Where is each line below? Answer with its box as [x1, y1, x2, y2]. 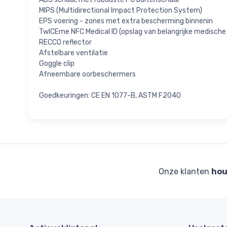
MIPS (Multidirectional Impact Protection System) [39, 6, 202, 15]
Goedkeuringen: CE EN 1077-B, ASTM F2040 [39, 91, 181, 100]
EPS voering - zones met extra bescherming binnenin [39, 17, 213, 26]
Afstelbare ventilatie [39, 49, 108, 58]
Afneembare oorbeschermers [39, 70, 136, 79]
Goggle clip [39, 59, 74, 68]
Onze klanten [158, 167, 211, 177]
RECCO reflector [39, 38, 92, 47]
